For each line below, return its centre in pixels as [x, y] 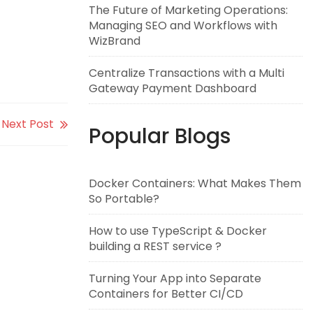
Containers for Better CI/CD [166, 294]
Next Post [28, 124]
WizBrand [115, 41]
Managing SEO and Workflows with [183, 26]
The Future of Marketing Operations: [188, 10]
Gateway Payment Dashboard [173, 88]
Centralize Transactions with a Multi [187, 73]
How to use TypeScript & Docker [178, 231]
